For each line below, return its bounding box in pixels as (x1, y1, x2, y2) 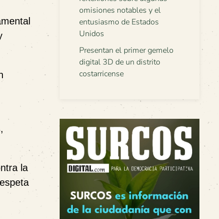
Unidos (79, 28, 104, 39)
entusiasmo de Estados (79, 17, 159, 27)
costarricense (79, 68, 124, 79)
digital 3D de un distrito (79, 57, 160, 67)
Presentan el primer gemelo (79, 45, 174, 56)
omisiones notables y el (79, 5, 161, 16)
